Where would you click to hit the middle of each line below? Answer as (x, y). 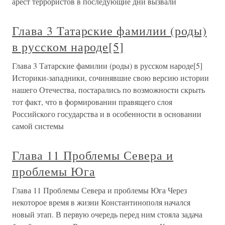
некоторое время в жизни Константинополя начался (101, 202)
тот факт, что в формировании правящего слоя (92, 102)
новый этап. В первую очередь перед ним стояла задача (107, 214)
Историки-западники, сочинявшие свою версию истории (110, 78)
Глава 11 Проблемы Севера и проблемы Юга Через (99, 190)
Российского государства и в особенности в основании (107, 114)
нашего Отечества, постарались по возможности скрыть (108, 90)
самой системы (38, 126)
